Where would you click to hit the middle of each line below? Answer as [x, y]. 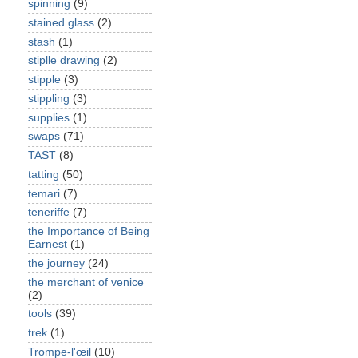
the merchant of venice [86, 282]
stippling [49, 98]
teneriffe [49, 213]
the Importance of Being [89, 231]
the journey [56, 263]
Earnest [48, 244]
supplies [49, 117]
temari [44, 193]
